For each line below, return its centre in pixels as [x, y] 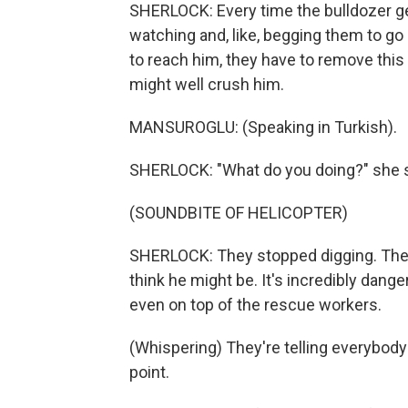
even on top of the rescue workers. [255, 305]
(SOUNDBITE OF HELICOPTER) [239, 213]
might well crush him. [207, 84]
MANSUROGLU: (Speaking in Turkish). [263, 127]
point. [149, 372]
